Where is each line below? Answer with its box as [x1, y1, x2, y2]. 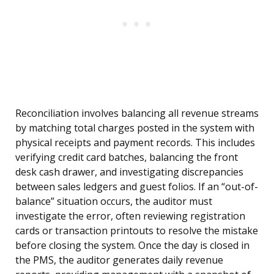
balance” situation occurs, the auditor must [15, 194, 212, 209]
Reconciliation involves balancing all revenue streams [15, 106, 259, 120]
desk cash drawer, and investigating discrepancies [15, 165, 243, 179]
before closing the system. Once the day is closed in [15, 239, 250, 253]
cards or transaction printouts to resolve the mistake [15, 224, 258, 238]
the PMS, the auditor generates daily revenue [15, 253, 223, 267]
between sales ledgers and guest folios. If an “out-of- [15, 180, 258, 194]
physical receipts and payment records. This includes [15, 136, 255, 150]
